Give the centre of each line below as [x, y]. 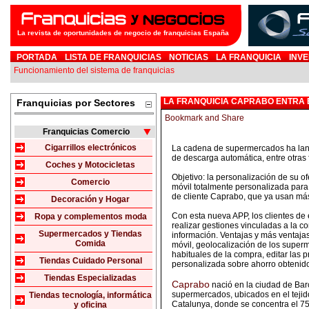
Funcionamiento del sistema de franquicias [94, 70]
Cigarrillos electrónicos [90, 148]
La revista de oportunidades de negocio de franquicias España [123, 33]
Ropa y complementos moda [90, 217]
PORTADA [37, 57]
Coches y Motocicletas [90, 165]
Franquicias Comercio [85, 132]
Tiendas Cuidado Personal [90, 261]
